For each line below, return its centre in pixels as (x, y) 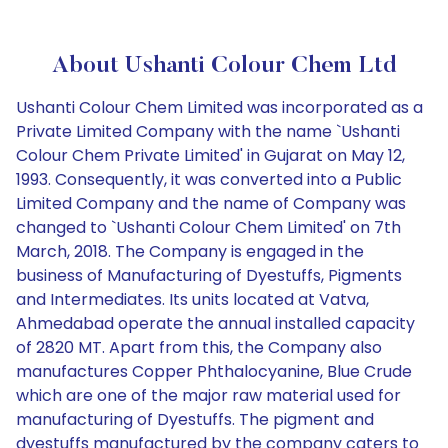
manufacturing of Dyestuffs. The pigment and (195, 419)
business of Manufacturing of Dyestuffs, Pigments (209, 275)
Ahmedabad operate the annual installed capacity (215, 323)
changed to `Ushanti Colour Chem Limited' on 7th (208, 227)
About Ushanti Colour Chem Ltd (224, 66)
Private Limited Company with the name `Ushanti (208, 131)
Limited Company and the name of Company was (211, 203)
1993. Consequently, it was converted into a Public (209, 179)
